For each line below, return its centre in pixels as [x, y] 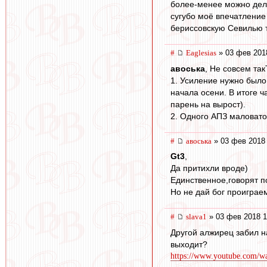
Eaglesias [201, 53]
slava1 [196, 217]
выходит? [189, 245]
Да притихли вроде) [209, 168]
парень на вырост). [208, 104]
